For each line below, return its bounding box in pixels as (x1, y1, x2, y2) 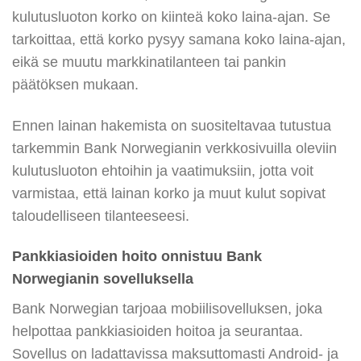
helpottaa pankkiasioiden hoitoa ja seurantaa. (12, 323, 303, 340)
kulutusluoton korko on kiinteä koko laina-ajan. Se (12, 8, 330, 25)
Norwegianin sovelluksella (12, 271, 193, 288)
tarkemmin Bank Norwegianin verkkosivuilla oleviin (12, 139, 337, 156)
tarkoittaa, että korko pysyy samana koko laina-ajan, (12, 31, 346, 48)
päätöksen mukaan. (12, 76, 139, 93)
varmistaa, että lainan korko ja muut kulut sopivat (12, 185, 326, 201)
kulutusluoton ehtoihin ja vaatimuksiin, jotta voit (12, 162, 313, 179)
